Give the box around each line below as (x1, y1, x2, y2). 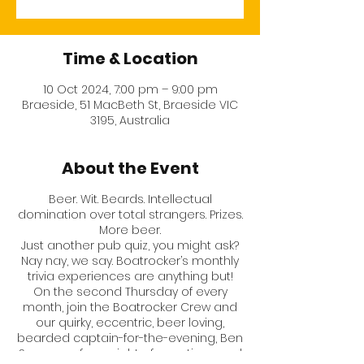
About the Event (61, 157, 199, 180)
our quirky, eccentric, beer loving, (36, 314, 224, 331)
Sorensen (18, 345, 75, 362)
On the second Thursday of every (32, 284, 227, 300)
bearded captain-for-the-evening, (17, 330, 220, 346)
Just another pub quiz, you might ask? (21, 237, 239, 253)
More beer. (99, 222, 161, 238)
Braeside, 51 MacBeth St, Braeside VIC (22, 97, 238, 113)
